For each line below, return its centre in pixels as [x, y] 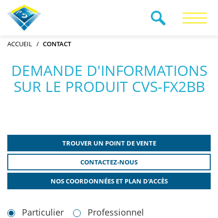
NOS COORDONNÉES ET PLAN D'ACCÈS [109, 181]
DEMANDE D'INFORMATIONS [109, 70]
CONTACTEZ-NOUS [109, 162]
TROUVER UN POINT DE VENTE [109, 143]
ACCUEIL [20, 44]
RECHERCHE [131, 29]
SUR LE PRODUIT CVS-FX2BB [109, 86]
